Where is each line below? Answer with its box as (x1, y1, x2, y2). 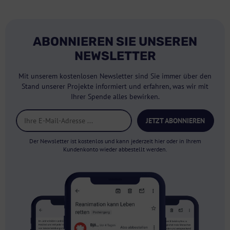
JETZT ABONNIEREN (146, 116, 205, 125)
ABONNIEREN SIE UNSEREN (33, 34, 197, 49)
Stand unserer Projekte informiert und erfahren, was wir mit (22, 82, 208, 91)
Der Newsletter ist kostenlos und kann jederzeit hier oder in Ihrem (29, 137, 201, 145)
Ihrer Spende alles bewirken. (70, 92, 160, 101)
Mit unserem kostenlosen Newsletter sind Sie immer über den (18, 71, 212, 81)
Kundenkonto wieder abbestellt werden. (63, 145, 167, 153)
